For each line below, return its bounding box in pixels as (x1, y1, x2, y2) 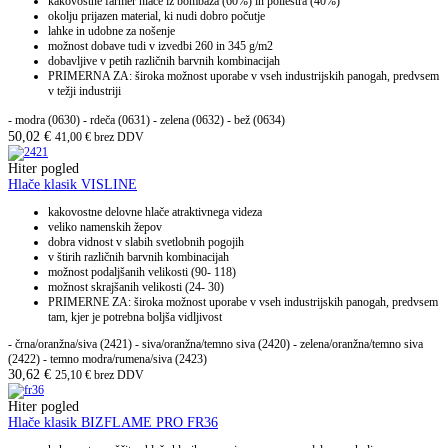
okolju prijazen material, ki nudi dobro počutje (48, 9, 265, 24)
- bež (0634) (227, 113, 285, 128)
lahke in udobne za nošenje (48, 24, 175, 39)
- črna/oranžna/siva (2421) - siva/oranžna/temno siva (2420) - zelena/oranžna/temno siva (8, 337, 423, 352)
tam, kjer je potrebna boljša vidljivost (48, 310, 222, 325)
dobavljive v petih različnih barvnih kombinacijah (48, 54, 280, 69)
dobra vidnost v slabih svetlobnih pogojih (48, 235, 244, 250)
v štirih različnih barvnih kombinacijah (48, 250, 229, 265)
